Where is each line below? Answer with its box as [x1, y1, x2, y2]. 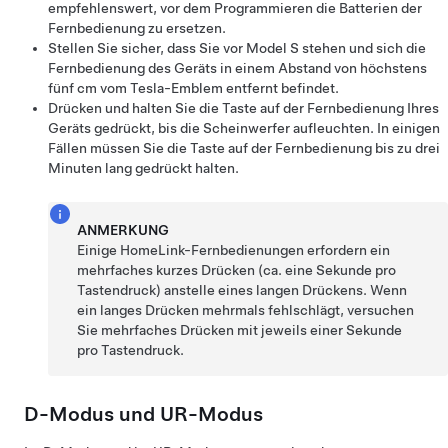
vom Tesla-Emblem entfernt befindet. [97, 80, 339, 96]
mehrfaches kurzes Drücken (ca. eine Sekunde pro [77, 262, 397, 278]
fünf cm [48, 80, 97, 96]
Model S [246, 40, 299, 56]
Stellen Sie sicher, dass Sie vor [48, 40, 246, 56]
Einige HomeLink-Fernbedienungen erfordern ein [77, 242, 391, 258]
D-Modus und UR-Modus [24, 402, 263, 426]
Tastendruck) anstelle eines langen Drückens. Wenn [77, 282, 408, 298]
